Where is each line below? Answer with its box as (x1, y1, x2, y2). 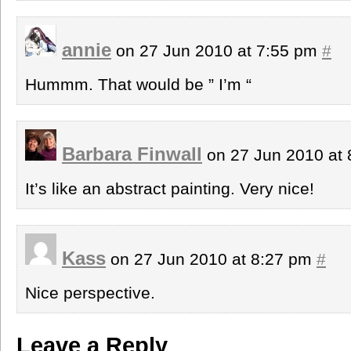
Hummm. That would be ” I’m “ (25, 74, 251, 93)
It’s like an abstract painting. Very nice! (25, 179, 314, 197)
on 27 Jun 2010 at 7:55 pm (111, 41, 322, 60)
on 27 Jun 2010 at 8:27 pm (106, 249, 317, 268)
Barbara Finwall (62, 143, 202, 165)
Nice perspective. (25, 283, 155, 302)
